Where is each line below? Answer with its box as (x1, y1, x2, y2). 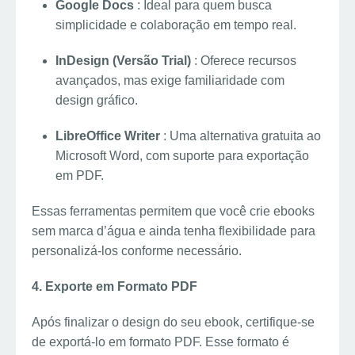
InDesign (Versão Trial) (55, 53, 194, 67)
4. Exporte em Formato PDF (32, 279, 197, 293)
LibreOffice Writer (55, 128, 163, 143)
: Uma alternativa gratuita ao (163, 128, 321, 143)
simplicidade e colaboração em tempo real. (55, 17, 296, 32)
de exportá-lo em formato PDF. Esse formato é (32, 334, 289, 349)
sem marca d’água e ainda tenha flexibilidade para (32, 223, 315, 238)
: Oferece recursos (194, 53, 296, 67)
